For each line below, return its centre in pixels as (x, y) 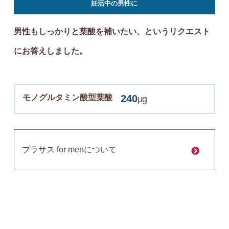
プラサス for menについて (69, 150)
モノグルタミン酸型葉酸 (71, 98)
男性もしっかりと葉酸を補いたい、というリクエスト (112, 32)
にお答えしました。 (50, 51)
